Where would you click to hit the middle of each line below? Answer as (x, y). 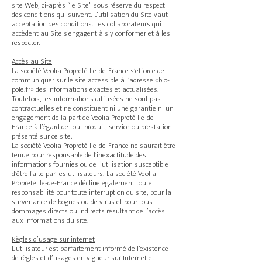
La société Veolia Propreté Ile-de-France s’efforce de (88, 71)
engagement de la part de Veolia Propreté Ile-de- (84, 118)
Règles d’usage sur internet (53, 239)
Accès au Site (32, 61)
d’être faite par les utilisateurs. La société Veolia (84, 174)
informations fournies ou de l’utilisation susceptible (90, 164)
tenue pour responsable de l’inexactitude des (79, 155)
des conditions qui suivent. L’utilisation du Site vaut (90, 15)
